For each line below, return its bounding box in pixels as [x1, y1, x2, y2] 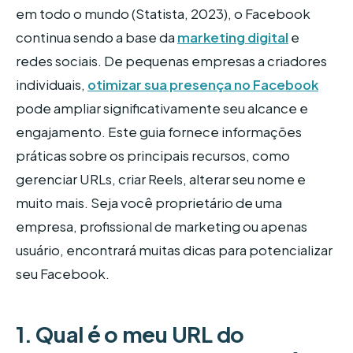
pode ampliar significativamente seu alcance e [16, 100, 308, 117]
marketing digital [177, 29, 288, 46]
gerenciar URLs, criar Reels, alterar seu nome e [16, 171, 306, 188]
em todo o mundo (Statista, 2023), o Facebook [16, 6, 310, 23]
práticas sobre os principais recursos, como [16, 147, 290, 165]
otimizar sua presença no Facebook [87, 76, 318, 94]
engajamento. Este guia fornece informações [16, 124, 302, 141]
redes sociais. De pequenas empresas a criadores [16, 53, 327, 70]
